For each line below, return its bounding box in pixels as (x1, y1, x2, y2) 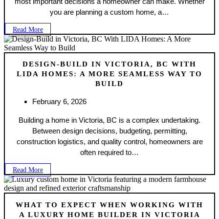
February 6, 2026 (32, 97, 87, 106)
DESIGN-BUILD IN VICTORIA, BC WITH (22, 60, 197, 68)
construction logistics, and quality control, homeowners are (16, 137, 203, 146)
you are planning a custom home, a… (50, 8, 169, 17)
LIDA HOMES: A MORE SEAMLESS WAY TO (17, 70, 202, 78)
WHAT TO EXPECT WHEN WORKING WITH (16, 200, 203, 209)
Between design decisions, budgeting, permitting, (32, 127, 187, 135)
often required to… (80, 148, 139, 157)
